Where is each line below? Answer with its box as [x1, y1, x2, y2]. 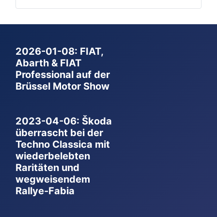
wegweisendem [15, 173, 90, 186]
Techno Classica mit [15, 139, 110, 151]
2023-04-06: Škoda [15, 115, 112, 127]
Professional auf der [15, 69, 110, 81]
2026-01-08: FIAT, [15, 46, 103, 58]
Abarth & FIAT [15, 57, 81, 69]
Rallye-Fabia [15, 185, 75, 197]
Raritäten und [15, 162, 79, 174]
